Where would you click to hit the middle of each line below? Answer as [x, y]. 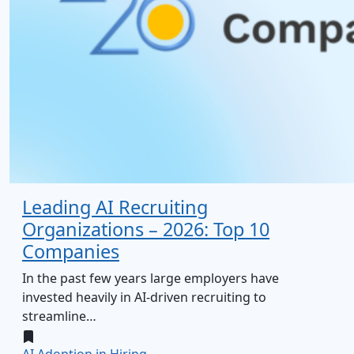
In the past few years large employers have [151, 278]
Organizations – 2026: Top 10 [146, 229]
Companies [71, 251]
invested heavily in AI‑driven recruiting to [144, 297]
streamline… [59, 316]
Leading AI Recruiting [115, 207]
